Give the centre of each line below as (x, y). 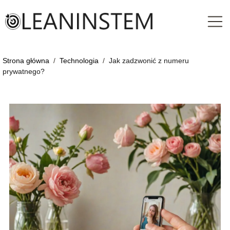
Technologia (80, 61)
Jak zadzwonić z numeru (149, 61)
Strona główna (27, 61)
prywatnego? (24, 72)
